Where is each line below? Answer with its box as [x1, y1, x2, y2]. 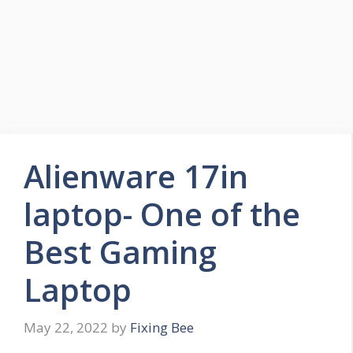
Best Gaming [24, 230, 217, 273]
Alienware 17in [24, 154, 248, 198]
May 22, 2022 [24, 318, 108, 336]
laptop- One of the [24, 192, 300, 236]
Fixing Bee [130, 318, 194, 336]
